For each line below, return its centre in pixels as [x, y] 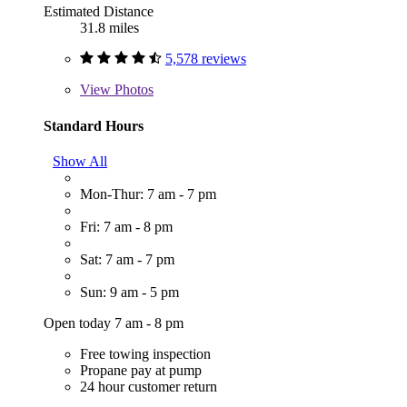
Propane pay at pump [141, 370]
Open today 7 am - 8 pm [114, 323]
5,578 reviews [206, 59]
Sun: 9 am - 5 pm [129, 292]
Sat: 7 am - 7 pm [127, 259]
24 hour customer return [149, 386]
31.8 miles [109, 28]
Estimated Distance [99, 12]
